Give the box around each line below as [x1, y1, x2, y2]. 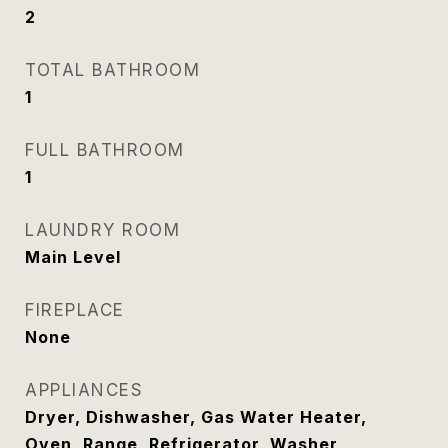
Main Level [25, 247, 121, 267]
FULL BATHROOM [25, 140, 185, 160]
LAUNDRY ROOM [25, 220, 180, 240]
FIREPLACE [25, 300, 125, 320]
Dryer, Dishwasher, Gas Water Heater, [25, 407, 367, 427]
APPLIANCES [25, 380, 143, 400]
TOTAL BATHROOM [25, 60, 200, 80]
